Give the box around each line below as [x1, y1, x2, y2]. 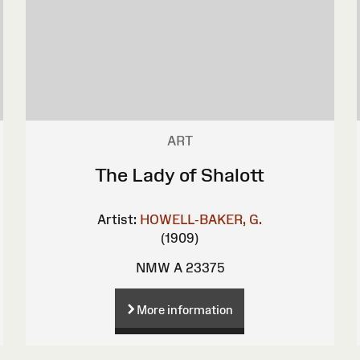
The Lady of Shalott [95, 163, 265, 186]
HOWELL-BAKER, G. [140, 211, 263, 227]
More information [137, 302, 234, 317]
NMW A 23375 [135, 260, 224, 275]
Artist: [97, 211, 137, 227]
